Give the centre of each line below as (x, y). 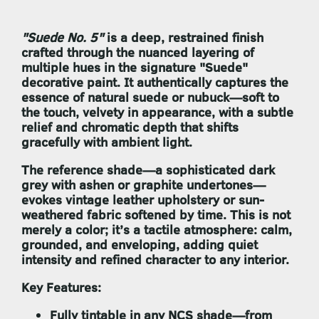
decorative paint (69, 83)
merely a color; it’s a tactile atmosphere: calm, (157, 230)
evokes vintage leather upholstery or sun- (143, 200)
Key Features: (61, 288)
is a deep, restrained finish (183, 38)
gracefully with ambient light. (107, 142)
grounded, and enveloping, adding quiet (140, 245)
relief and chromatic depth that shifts (130, 127)
